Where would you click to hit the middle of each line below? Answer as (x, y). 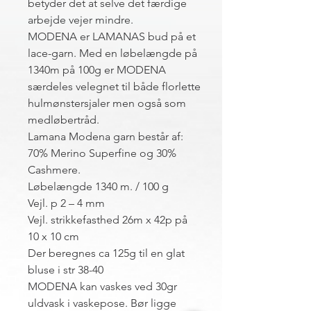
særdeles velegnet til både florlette (114, 86)
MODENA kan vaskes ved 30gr (102, 286)
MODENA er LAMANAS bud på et (112, 36)
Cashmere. (54, 170)
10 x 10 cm (53, 236)
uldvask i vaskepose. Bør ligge (102, 303)
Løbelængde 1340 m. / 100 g (98, 186)
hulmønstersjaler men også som (107, 103)
